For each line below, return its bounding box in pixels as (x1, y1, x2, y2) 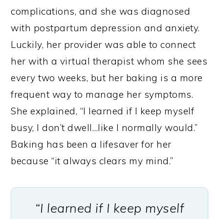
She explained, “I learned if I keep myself (11, 105, 195, 117)
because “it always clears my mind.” (11, 155, 176, 167)
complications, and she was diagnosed (11, 5, 191, 18)
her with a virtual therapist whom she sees (11, 55, 208, 67)
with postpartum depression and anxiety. (11, 22, 200, 34)
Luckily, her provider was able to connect (11, 39, 196, 51)
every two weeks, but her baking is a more (11, 72, 203, 84)
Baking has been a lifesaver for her (11, 138, 172, 151)
